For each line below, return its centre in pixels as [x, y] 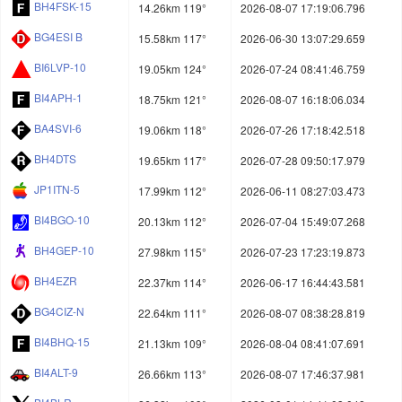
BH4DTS [55, 159]
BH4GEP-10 [64, 250]
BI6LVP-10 [60, 67]
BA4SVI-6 [58, 128]
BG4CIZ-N [59, 311]
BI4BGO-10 [62, 220]
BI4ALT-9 [56, 372]
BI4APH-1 [58, 98]
